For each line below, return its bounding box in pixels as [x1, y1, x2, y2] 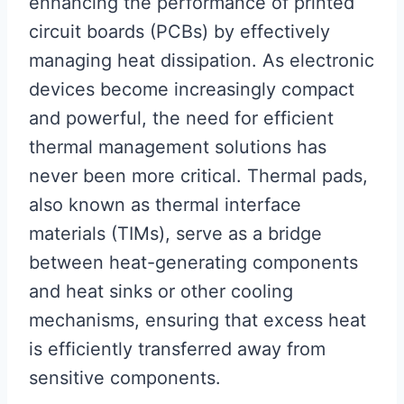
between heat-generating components [29, 252, 358, 274]
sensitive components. [29, 367, 221, 390]
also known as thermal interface [29, 194, 301, 216]
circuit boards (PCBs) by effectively [29, 21, 330, 43]
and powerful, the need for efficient [29, 107, 334, 130]
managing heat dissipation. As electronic [29, 50, 374, 72]
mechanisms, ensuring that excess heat [29, 309, 366, 332]
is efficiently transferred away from [29, 338, 326, 361]
